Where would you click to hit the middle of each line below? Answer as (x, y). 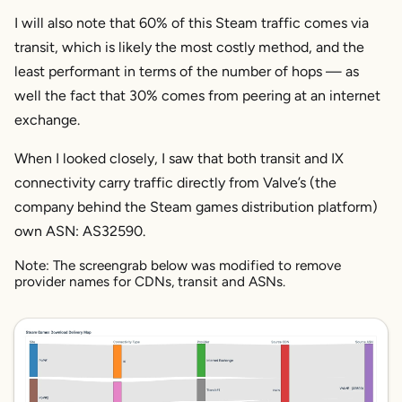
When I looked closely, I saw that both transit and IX (179, 158)
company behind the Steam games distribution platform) (196, 206)
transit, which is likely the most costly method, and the (189, 47)
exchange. (47, 119)
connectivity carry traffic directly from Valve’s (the (175, 182)
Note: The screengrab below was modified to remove (178, 265)
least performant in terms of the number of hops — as (187, 71)
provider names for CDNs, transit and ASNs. (150, 281)
